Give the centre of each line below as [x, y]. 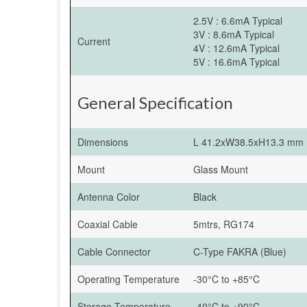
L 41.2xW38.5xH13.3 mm [248, 142]
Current [94, 41]
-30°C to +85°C [226, 279]
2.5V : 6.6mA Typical [238, 20]
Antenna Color [109, 196]
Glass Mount [221, 169]
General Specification [155, 102]
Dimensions [103, 142]
